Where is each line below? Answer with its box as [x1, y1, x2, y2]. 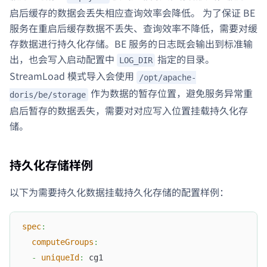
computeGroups [32, 237, 94, 247]
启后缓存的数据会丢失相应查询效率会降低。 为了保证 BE [10, 5, 255, 20]
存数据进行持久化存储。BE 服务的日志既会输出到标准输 [10, 36, 253, 51]
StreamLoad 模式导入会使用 [10, 69, 136, 83]
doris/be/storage [10, 89, 86, 100]
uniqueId [41, 253, 79, 263]
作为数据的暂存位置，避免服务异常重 [88, 86, 253, 101]
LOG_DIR [119, 55, 153, 66]
